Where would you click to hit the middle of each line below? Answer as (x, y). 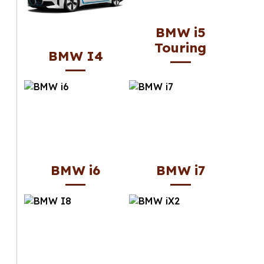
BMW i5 (180, 33)
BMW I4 (75, 56)
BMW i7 (180, 170)
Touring (181, 48)
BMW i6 (76, 170)
